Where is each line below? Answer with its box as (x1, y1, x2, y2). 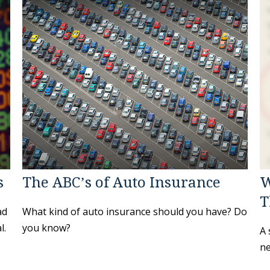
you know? (22, 221, 71, 234)
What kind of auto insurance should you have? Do (22, 204, 248, 218)
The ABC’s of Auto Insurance (22, 172, 221, 191)
